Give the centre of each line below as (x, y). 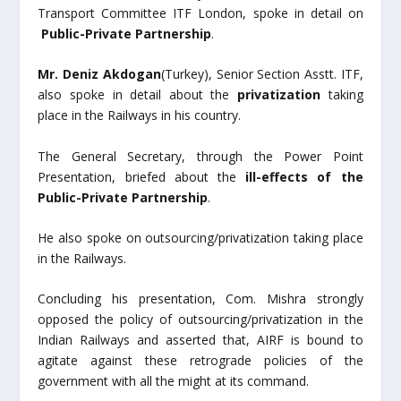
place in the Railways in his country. (140, 115)
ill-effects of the (304, 176)
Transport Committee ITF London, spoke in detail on (200, 13)
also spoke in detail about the (137, 95)
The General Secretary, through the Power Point (200, 156)
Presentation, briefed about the (142, 176)
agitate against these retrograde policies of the (200, 361)
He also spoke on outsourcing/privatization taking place (200, 238)
